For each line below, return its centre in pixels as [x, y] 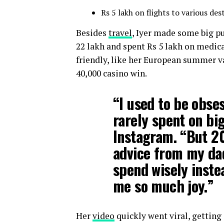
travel [120, 33]
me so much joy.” [163, 186]
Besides [92, 33]
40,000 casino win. [111, 73]
